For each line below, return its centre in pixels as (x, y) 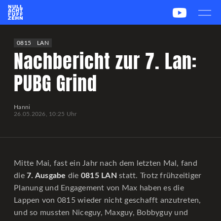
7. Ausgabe (46, 176)
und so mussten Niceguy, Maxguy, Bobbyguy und (101, 213)
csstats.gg (63, 51)
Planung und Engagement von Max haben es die (99, 188)
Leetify (25, 51)
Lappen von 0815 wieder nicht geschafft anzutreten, (108, 200)
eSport (148, 33)
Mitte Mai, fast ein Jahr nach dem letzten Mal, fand (106, 163)
